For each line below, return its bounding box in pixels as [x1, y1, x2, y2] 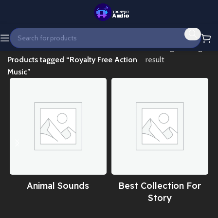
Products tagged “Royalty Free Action [7, 55, 137, 64]
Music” [7, 67, 31, 76]
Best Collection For [118, 180, 201, 191]
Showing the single [145, 43, 209, 52]
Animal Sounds [27, 180, 90, 191]
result [145, 55, 165, 64]
